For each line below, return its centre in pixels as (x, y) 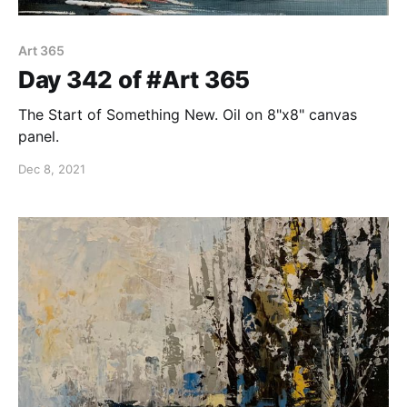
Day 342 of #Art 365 (134, 79)
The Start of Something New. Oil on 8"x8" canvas (188, 114)
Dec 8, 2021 (52, 169)
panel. (39, 136)
